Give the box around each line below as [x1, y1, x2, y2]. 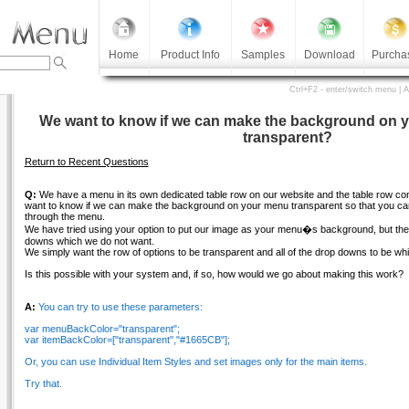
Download [303, 48, 355, 61]
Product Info [160, 48, 220, 61]
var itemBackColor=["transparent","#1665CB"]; [24, 334, 230, 345]
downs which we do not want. [24, 236, 154, 246]
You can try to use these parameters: [37, 301, 203, 312]
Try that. [24, 378, 62, 389]
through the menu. [24, 211, 105, 222]
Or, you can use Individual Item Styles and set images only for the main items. [24, 356, 367, 367]
